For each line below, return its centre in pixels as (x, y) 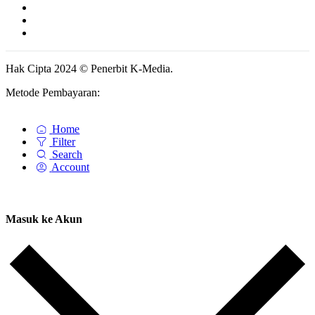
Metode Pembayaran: (53, 93)
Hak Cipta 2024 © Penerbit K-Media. (89, 69)
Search (67, 155)
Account (71, 167)
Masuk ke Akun (44, 219)
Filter (64, 142)
